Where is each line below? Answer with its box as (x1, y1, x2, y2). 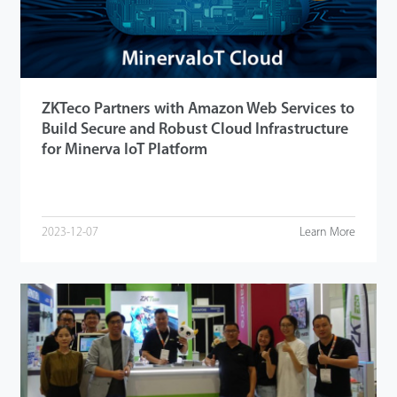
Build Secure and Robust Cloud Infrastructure (41, 121, 348, 138)
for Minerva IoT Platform (41, 141, 207, 159)
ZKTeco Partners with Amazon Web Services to (41, 100, 354, 118)
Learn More (300, 225, 356, 239)
